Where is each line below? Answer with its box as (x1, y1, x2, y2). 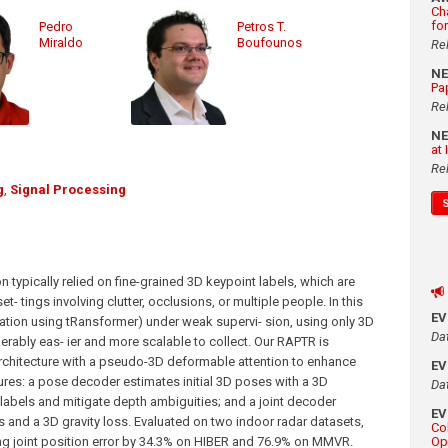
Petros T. (237, 19, 287, 35)
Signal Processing (10, 182, 126, 198)
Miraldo (39, 35, 84, 51)
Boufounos (237, 35, 303, 51)
